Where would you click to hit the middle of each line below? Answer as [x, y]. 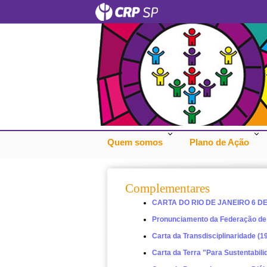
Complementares [167, 188]
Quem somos [135, 142]
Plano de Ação [219, 142]
